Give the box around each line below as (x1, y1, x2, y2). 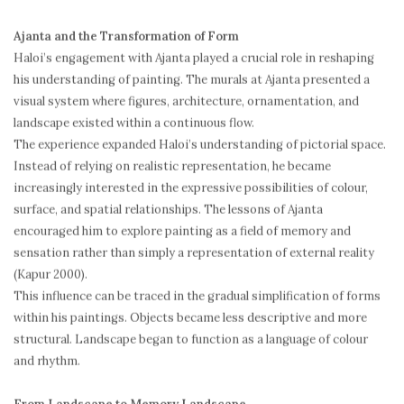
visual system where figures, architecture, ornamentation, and (14, 94, 359, 109)
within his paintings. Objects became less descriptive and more (14, 310, 367, 326)
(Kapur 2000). (14, 267, 87, 282)
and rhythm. (14, 353, 80, 369)
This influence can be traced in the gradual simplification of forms (14, 289, 381, 304)
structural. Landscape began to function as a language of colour (14, 332, 368, 347)
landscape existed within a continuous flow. (14, 115, 254, 131)
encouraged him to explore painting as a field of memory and (14, 224, 351, 239)
